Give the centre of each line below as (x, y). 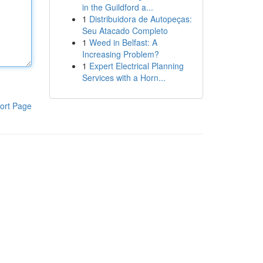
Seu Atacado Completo (125, 31)
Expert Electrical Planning (136, 66)
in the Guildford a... (117, 7)
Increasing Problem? (120, 54)
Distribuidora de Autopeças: (140, 19)
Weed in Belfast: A (123, 42)
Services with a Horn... (124, 77)
